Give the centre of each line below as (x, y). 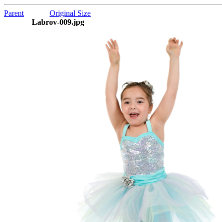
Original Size (70, 13)
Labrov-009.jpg (44, 22)
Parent (14, 13)
